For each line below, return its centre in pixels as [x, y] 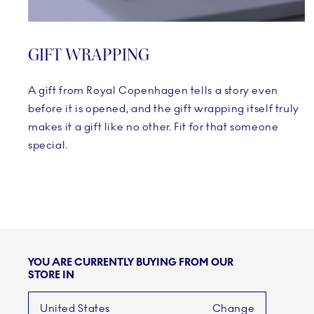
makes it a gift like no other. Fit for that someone [153, 127]
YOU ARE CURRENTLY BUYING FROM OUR [131, 262]
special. [48, 145]
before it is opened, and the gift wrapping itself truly [164, 109]
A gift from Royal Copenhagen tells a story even [153, 91]
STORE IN [51, 274]
